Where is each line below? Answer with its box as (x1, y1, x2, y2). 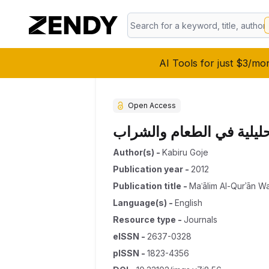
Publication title (113, 181, 181, 191)
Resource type (113, 214, 176, 225)
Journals (184, 214, 217, 225)
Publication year (113, 164, 183, 174)
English (175, 198, 202, 208)
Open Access (128, 101, 176, 110)
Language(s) (113, 198, 167, 208)
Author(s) (113, 147, 154, 157)
